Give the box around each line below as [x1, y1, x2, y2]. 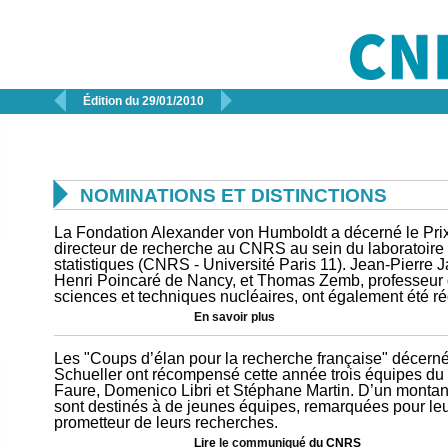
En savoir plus [194, 311, 275, 323]
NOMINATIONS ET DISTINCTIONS [80, 185, 387, 206]
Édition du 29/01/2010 [83, 94, 204, 108]
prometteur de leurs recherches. [54, 414, 278, 431]
